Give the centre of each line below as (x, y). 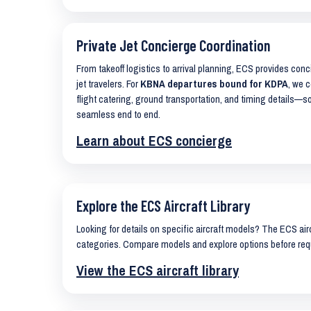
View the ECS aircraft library (158, 270)
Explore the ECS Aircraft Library (163, 205)
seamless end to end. (118, 115)
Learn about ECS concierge (154, 141)
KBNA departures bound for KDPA (214, 84)
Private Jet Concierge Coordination (173, 45)
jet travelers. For (108, 84)
